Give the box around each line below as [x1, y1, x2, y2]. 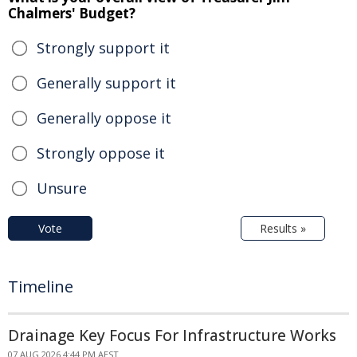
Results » [260, 220, 306, 236]
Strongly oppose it [37, 143, 165, 163]
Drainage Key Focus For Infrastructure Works [8, 324, 336, 346]
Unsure [37, 178, 87, 198]
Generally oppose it [37, 108, 171, 127]
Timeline [8, 275, 73, 297]
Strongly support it [37, 37, 170, 57]
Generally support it [37, 73, 176, 92]
